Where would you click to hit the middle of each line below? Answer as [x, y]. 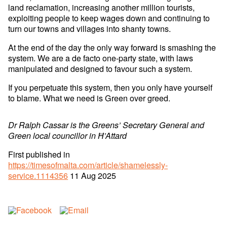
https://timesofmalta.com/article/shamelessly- [88, 165]
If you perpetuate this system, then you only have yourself [110, 87]
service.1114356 [38, 176]
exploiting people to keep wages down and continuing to [109, 17]
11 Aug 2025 [92, 176]
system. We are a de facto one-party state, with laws [101, 58]
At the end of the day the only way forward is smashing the [112, 47]
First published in [39, 154]
